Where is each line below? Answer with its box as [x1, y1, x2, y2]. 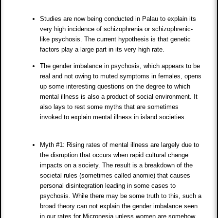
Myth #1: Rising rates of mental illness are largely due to [40, 141, 200, 149]
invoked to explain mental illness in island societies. [40, 113, 187, 121]
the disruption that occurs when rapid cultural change [40, 151, 189, 159]
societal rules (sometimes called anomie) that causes [40, 172, 191, 180]
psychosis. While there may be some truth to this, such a [40, 192, 202, 200]
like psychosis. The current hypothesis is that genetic [40, 36, 191, 43]
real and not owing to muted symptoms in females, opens [40, 73, 202, 80]
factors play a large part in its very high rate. [40, 46, 165, 54]
